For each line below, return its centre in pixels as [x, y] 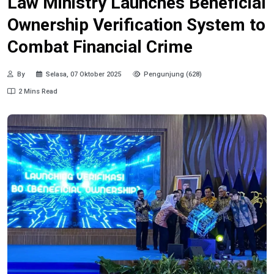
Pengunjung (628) [173, 75]
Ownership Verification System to [136, 24]
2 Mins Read [38, 92]
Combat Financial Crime [100, 46]
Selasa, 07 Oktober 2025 [83, 75]
